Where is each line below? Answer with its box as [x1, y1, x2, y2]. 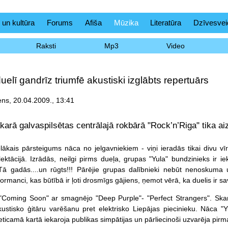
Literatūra [150, 18, 182, 27]
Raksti [36, 42, 56, 50]
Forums [46, 18, 73, 27]
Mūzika [113, 18, 138, 27]
